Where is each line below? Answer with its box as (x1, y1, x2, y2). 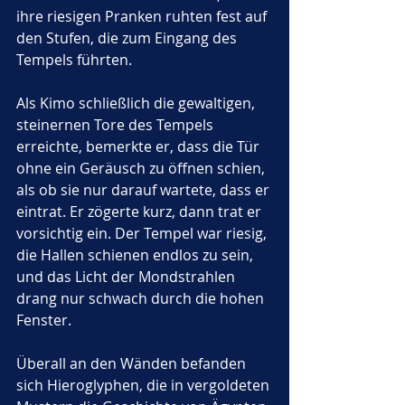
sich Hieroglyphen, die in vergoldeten (16, 375, 273, 395)
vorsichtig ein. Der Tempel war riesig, (16, 223, 270, 243)
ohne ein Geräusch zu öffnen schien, (16, 158, 268, 178)
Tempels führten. (16, 50, 132, 70)
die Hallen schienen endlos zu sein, (16, 245, 257, 265)
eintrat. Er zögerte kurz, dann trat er (16, 202, 265, 221)
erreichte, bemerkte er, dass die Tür (16, 137, 263, 156)
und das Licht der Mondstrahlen (16, 267, 239, 287)
